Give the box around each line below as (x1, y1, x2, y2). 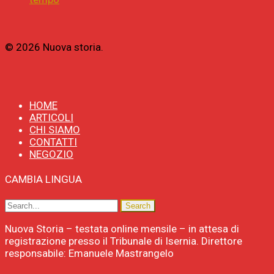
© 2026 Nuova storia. (5, 41, 103, 54)
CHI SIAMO (29, 124, 80, 136)
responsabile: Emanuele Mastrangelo (5, 246, 174, 259)
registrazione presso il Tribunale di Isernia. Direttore (5, 234, 242, 247)
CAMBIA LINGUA (5, 173, 82, 186)
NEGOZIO (29, 148, 73, 161)
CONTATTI (29, 136, 77, 149)
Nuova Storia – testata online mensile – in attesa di (5, 222, 239, 235)
